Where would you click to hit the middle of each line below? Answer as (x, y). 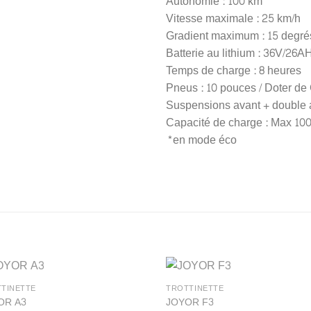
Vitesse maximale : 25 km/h (233, 19)
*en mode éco (201, 140)
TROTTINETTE (195, 289)
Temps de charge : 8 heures (234, 71)
